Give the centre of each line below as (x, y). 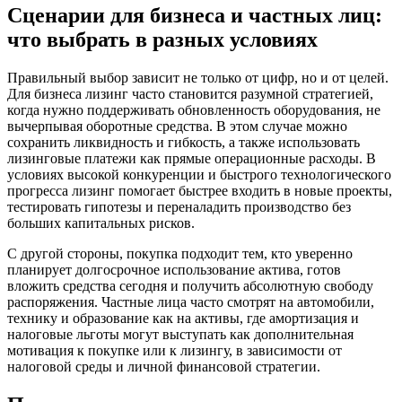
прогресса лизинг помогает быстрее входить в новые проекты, (200, 190)
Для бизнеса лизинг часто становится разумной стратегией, (190, 93)
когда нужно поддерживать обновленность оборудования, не (194, 109)
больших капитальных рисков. (101, 223)
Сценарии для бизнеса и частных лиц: (195, 15)
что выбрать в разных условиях (162, 39)
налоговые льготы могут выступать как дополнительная (180, 334)
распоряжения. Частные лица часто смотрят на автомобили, (191, 301)
